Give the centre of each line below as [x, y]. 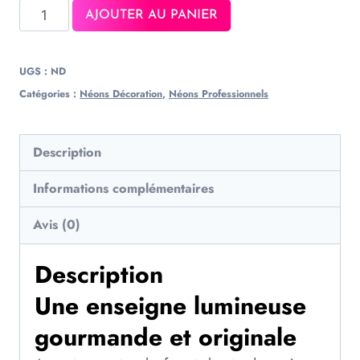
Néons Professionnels [219, 94]
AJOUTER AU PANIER [151, 15]
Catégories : [49, 94]
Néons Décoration [121, 94]
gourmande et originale [166, 337]
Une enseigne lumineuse [170, 305]
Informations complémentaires [124, 189]
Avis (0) [57, 225]
